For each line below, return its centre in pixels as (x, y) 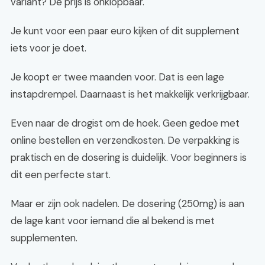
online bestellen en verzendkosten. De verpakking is (125, 140)
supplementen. (44, 238)
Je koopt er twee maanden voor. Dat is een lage (117, 77)
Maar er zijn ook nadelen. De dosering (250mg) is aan (127, 203)
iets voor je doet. (49, 48)
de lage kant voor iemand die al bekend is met (113, 221)
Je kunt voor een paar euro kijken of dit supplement (125, 31)
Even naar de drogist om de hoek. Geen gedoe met (125, 123)
